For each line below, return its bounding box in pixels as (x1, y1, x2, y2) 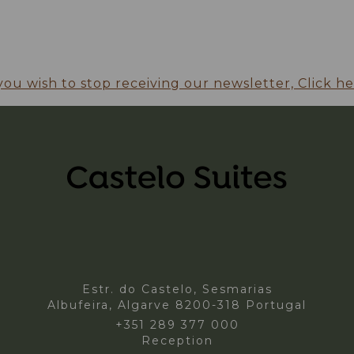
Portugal (241, 298, 307, 313)
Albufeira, (47, 298, 118, 313)
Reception (141, 333, 213, 348)
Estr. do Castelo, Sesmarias (81, 282, 273, 297)
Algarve (118, 298, 171, 313)
